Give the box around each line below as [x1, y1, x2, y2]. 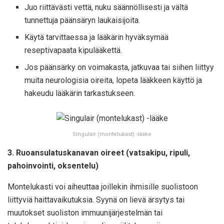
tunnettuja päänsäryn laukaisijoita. [24, 15, 140, 25]
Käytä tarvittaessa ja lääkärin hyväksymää [24, 32, 169, 42]
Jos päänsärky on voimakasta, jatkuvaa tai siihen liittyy [24, 62, 214, 72]
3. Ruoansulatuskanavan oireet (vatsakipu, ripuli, [7, 147, 190, 157]
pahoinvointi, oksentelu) [7, 160, 98, 170]
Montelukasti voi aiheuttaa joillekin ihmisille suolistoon [7, 181, 198, 191]
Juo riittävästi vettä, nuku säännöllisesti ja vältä [24, 2, 188, 12]
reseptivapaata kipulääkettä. [24, 45, 122, 55]
